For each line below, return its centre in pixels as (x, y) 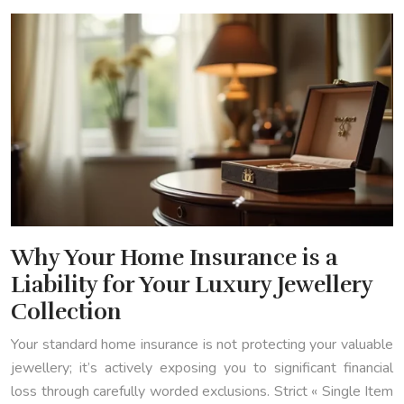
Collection (66, 311)
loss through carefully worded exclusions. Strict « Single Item (202, 391)
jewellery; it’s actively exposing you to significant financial (202, 367)
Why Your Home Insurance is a (174, 257)
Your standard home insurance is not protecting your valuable (202, 344)
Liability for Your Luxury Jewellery (192, 284)
